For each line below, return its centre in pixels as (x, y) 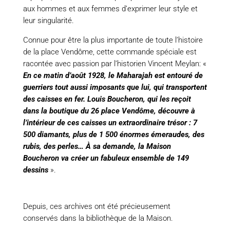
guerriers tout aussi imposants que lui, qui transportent (115, 88)
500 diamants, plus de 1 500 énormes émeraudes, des (113, 135)
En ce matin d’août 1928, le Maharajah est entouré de (113, 76)
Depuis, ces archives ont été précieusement (97, 207)
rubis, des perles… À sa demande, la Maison (97, 147)
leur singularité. (48, 21)
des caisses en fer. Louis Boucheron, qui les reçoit (107, 99)
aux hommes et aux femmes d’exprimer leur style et (110, 9)
